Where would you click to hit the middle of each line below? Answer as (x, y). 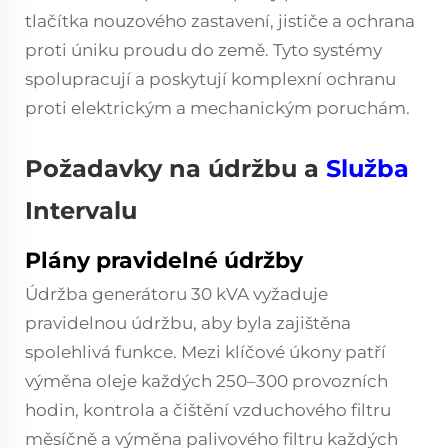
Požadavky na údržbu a (175, 168)
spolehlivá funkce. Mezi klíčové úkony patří (205, 352)
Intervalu (81, 210)
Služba (367, 168)
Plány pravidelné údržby (164, 260)
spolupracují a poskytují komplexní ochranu (210, 79)
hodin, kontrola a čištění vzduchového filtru (208, 410)
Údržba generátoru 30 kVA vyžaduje (176, 294)
